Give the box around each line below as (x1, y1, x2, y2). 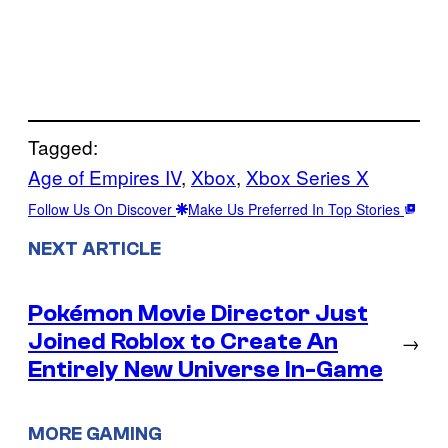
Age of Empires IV (28, 162, 181, 190)
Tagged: (28, 132, 98, 160)
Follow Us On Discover (28, 198, 176, 219)
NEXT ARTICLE (28, 237, 161, 260)
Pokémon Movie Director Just (28, 299, 368, 327)
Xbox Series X (246, 162, 369, 190)
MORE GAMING (28, 423, 162, 446)
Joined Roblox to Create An (28, 327, 338, 355)
